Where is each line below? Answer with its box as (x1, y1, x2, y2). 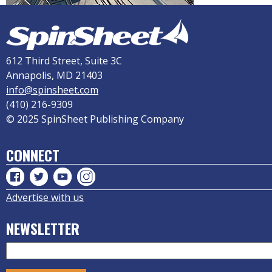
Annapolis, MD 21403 (6, 69, 103, 83)
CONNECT (6, 144, 59, 166)
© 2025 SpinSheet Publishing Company (6, 112, 184, 126)
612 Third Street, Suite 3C (6, 54, 122, 68)
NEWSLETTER (6, 217, 80, 240)
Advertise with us (6, 191, 84, 205)
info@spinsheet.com (6, 83, 98, 97)
